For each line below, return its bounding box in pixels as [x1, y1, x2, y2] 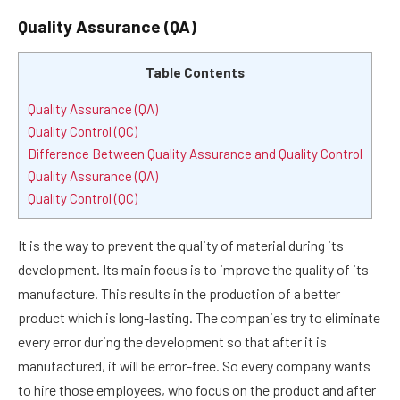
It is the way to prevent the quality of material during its [18, 236, 344, 254]
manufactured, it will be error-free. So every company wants [18, 356, 371, 374]
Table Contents [146, 64, 245, 81]
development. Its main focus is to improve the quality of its [18, 260, 369, 278]
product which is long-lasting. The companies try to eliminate [18, 308, 380, 326]
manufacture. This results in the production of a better [18, 284, 340, 302]
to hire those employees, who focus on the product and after [18, 380, 376, 398]
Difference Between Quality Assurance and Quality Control [28, 145, 362, 162]
